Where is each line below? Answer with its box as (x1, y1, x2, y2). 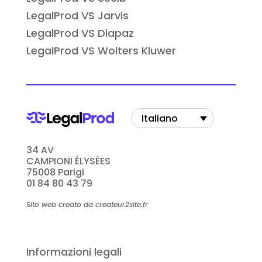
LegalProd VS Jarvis (26, 8, 129, 23)
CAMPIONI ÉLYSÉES (26, 154, 111, 168)
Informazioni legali (26, 244, 122, 260)
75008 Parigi (26, 166, 84, 180)
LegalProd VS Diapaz (26, 25, 134, 40)
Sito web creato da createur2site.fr (26, 199, 148, 210)
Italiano (141, 111, 178, 125)
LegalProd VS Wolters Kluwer (26, 43, 176, 58)
